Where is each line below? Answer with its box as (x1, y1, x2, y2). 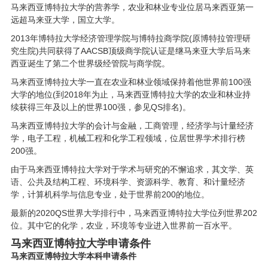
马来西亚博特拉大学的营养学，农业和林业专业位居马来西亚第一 (10, 2, 254, 12)
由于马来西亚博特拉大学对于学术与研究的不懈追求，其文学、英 (10, 164, 254, 174)
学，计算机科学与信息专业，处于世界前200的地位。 (10, 189, 209, 199)
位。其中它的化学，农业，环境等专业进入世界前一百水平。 (10, 220, 237, 230)
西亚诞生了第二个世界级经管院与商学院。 (10, 58, 170, 68)
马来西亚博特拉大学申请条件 (10, 237, 151, 249)
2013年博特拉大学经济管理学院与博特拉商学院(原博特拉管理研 (10, 33, 251, 43)
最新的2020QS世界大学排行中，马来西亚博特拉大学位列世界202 (10, 208, 257, 218)
